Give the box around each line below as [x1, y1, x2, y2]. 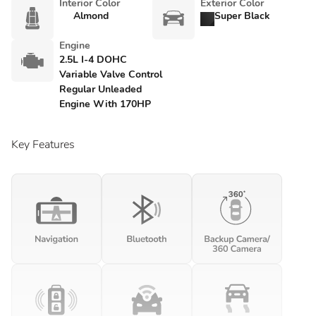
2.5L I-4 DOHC [59, 53, 127, 66]
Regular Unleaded [59, 83, 142, 96]
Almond [73, 9, 109, 23]
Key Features [11, 137, 75, 152]
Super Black [214, 9, 270, 23]
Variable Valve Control [59, 68, 162, 81]
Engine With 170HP [59, 97, 151, 111]
